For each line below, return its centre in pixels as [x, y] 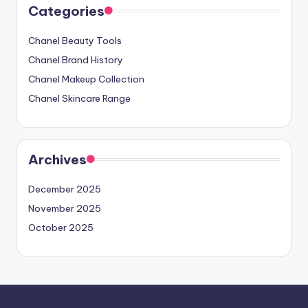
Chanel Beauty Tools [75, 41]
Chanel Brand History [76, 60]
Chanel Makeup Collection [86, 79]
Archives [57, 160]
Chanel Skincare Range [79, 99]
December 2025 [65, 189]
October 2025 [61, 228]
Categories [66, 11]
